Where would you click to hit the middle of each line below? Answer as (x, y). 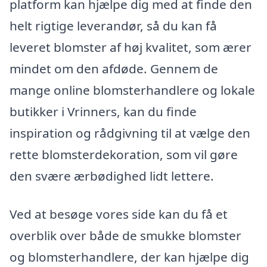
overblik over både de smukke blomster (125, 235)
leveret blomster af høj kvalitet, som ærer (131, 47)
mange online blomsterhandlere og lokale (132, 90)
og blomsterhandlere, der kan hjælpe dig (129, 257)
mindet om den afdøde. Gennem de (114, 68)
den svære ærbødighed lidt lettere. (112, 176)
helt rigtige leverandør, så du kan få (113, 25)
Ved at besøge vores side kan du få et (119, 214)
